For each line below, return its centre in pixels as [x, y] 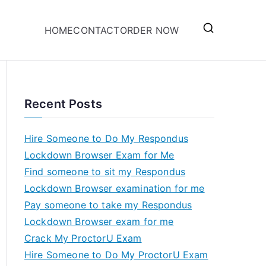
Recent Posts [63, 104]
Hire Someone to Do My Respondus [106, 138]
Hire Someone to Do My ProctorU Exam [116, 255]
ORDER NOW [149, 30]
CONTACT [96, 30]
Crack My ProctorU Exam [83, 238]
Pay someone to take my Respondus [108, 205]
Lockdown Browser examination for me [115, 188]
